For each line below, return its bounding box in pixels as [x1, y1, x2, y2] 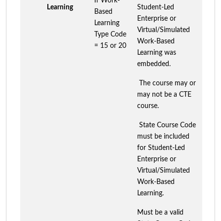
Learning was [137, 49, 176, 56]
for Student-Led [137, 144, 185, 151]
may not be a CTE [137, 91, 191, 98]
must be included [137, 133, 189, 140]
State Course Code [137, 121, 196, 129]
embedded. [137, 60, 171, 68]
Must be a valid [137, 209, 184, 216]
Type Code [94, 31, 126, 38]
